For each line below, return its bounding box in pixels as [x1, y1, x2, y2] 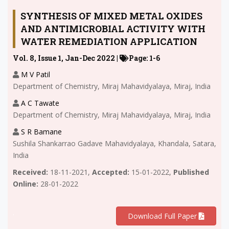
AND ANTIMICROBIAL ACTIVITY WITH [20, 22, 205, 35]
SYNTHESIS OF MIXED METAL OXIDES [20, 9, 202, 22]
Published [173, 167, 209, 177]
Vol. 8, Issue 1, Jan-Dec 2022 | [13, 53, 120, 63]
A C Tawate [21, 98, 59, 108]
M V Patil [21, 69, 50, 79]
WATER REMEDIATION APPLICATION [20, 35, 197, 48]
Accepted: [92, 167, 129, 177]
